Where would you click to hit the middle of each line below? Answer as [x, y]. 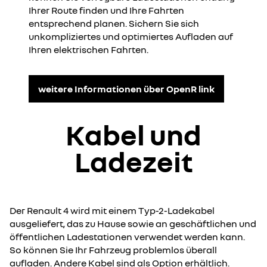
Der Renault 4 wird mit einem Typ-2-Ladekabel [112, 211]
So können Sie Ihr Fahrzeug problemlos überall [113, 250]
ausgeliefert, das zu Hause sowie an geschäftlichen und [133, 224]
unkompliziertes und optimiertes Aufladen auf [131, 37]
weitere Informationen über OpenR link [126, 89]
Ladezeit [133, 162]
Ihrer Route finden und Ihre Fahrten [106, 10]
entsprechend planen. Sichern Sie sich [114, 24]
